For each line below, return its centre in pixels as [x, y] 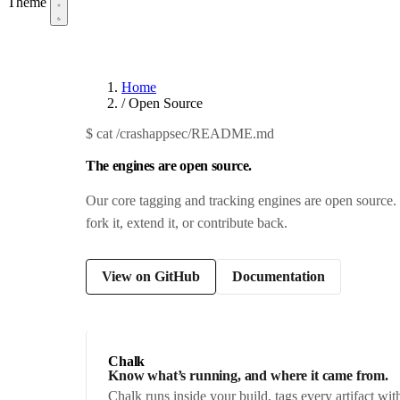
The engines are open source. [169, 166]
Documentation [279, 277]
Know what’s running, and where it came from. [248, 376]
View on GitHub [151, 277]
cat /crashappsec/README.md [183, 134]
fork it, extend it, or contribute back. [187, 223]
